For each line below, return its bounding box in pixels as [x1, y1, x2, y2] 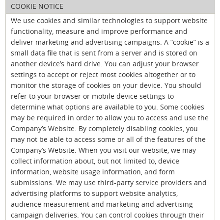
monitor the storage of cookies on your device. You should [11, 80, 201, 90]
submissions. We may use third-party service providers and [11, 177, 207, 187]
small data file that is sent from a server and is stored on [11, 48, 197, 57]
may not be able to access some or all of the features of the [11, 134, 206, 144]
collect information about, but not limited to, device [11, 156, 179, 165]
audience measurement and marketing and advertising [11, 199, 193, 209]
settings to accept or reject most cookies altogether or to [11, 69, 195, 79]
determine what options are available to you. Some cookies [11, 102, 204, 111]
